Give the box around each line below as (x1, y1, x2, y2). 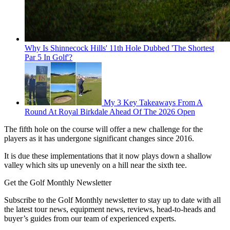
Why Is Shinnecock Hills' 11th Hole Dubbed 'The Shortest (25, 44, 214, 53)
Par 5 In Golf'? (25, 53, 72, 62)
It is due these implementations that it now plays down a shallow (4, 151, 212, 161)
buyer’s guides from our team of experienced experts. (4, 214, 176, 223)
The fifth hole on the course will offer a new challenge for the (4, 125, 203, 134)
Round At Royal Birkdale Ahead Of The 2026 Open (25, 107, 195, 117)
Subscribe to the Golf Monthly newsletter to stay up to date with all (4, 196, 221, 205)
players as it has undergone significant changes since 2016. (4, 134, 194, 143)
